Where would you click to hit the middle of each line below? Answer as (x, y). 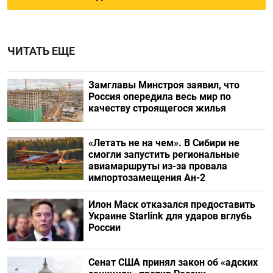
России (104, 228)
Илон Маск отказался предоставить (172, 204)
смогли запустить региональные (164, 154)
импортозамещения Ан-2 (147, 178)
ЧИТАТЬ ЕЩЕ (41, 51)
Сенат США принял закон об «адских (173, 263)
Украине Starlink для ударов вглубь (170, 216)
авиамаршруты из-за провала (158, 166)
